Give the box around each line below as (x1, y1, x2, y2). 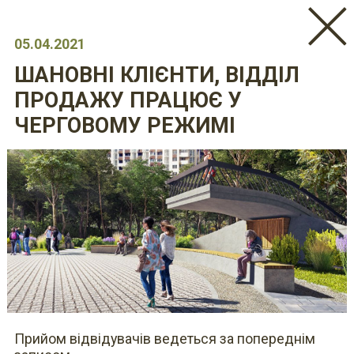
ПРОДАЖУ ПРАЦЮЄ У (13, 88, 242, 114)
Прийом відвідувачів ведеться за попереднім (13, 330, 315, 348)
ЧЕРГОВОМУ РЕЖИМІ (13, 113, 235, 139)
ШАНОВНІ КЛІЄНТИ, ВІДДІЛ (13, 62, 299, 88)
